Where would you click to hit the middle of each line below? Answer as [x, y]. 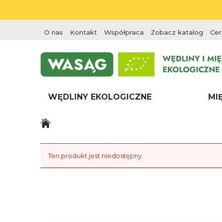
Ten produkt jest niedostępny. [96, 156]
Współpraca [124, 32]
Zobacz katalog [177, 32]
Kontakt [83, 32]
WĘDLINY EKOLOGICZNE [100, 97]
